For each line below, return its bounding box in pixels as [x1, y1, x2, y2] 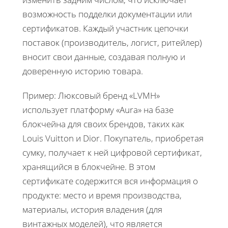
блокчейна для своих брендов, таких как [22, 118, 184, 130]
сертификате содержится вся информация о [22, 175, 198, 187]
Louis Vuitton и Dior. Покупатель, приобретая [22, 132, 204, 145]
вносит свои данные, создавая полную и [22, 51, 185, 63]
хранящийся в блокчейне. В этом [22, 161, 155, 173]
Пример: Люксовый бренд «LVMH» [22, 90, 160, 102]
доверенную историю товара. [22, 65, 143, 77]
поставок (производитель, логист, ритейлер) [22, 37, 202, 49]
